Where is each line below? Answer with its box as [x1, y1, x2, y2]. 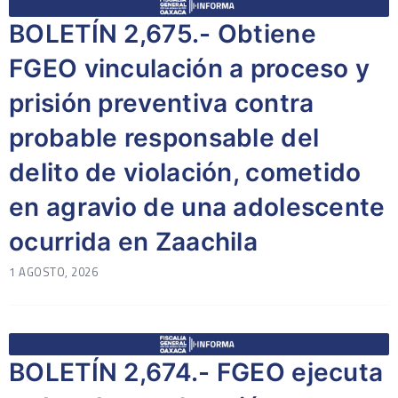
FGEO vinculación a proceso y [9, 53, 370, 84]
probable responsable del [9, 123, 320, 153]
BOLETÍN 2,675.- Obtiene [9, 19, 316, 49]
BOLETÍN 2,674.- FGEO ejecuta [9, 357, 384, 387]
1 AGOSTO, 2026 [9, 263, 98, 281]
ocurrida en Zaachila [9, 227, 258, 257]
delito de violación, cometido [9, 157, 362, 187]
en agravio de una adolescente [9, 192, 386, 222]
